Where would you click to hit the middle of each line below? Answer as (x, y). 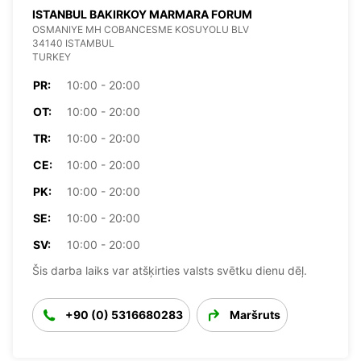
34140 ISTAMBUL (73, 43)
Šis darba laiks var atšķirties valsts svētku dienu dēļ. (170, 270)
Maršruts (255, 314)
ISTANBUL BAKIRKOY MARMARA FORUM (142, 14)
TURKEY (52, 56)
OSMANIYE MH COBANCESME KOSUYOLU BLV (141, 29)
